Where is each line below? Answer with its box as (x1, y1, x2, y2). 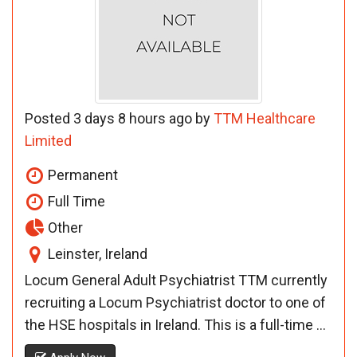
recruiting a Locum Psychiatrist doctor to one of (25, 293, 326, 311)
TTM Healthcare (214, 109, 316, 127)
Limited (25, 131, 72, 149)
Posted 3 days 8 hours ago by (25, 109, 214, 127)
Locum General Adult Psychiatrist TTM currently (25, 271, 328, 288)
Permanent (45, 166, 118, 183)
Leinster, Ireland (45, 245, 147, 262)
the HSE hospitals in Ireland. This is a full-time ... (25, 316, 326, 333)
